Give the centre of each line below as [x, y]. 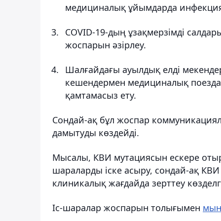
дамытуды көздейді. [96, 132]
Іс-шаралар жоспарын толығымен [128, 207]
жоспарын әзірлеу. [106, 45]
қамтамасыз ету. [101, 95]
